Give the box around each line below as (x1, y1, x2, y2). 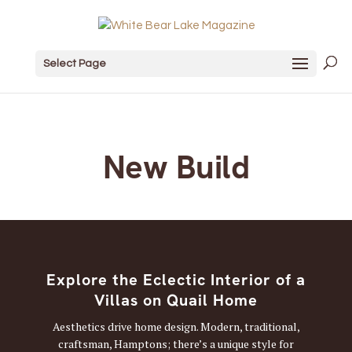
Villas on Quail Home (94, 290, 258, 311)
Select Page (42, 57, 106, 69)
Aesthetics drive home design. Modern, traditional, (52, 319, 300, 335)
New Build (102, 145, 250, 189)
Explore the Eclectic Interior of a (46, 269, 306, 291)
